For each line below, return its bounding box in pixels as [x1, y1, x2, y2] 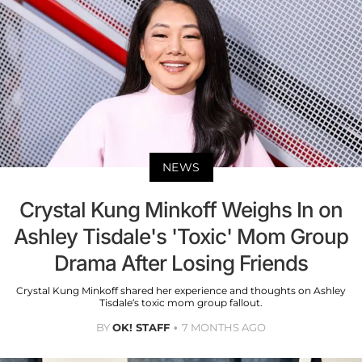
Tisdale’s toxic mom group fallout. [99, 297, 263, 309]
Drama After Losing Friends [54, 250, 308, 276]
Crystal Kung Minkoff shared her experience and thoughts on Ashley [16, 284, 346, 297]
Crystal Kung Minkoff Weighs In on [19, 197, 343, 223]
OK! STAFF [112, 321, 170, 335]
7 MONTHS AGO [182, 321, 266, 335]
